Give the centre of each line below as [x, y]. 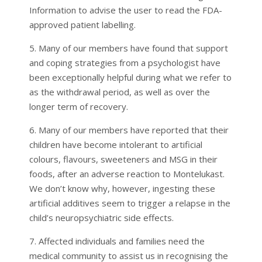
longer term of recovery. [78, 106]
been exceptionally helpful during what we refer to [130, 77]
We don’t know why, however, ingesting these [122, 188]
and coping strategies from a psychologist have [125, 62]
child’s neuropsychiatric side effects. [101, 217]
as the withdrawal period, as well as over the [119, 92]
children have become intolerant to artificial [116, 144]
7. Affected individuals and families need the [117, 241]
